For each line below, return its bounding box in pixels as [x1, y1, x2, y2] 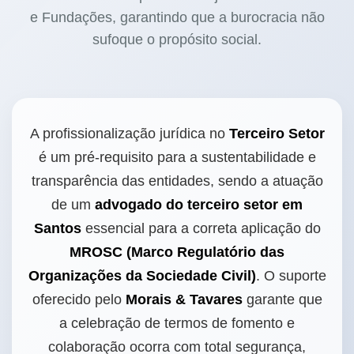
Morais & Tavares [125, 292, 243, 308]
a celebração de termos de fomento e [59, 315, 295, 332]
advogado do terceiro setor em [95, 197, 303, 213]
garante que [242, 292, 322, 308]
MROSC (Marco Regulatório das [70, 244, 284, 261]
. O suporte [255, 268, 326, 284]
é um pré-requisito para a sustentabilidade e [38, 149, 316, 166]
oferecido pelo [32, 292, 126, 308]
